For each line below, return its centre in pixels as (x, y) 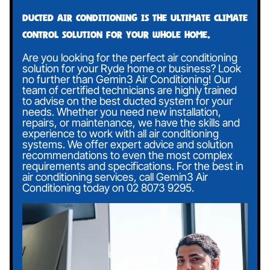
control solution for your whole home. (116, 35)
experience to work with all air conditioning (121, 134)
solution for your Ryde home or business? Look (132, 69)
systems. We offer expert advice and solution (128, 145)
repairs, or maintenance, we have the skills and (131, 123)
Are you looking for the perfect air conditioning (130, 58)
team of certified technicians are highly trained (130, 90)
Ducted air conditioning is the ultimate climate (135, 18)
